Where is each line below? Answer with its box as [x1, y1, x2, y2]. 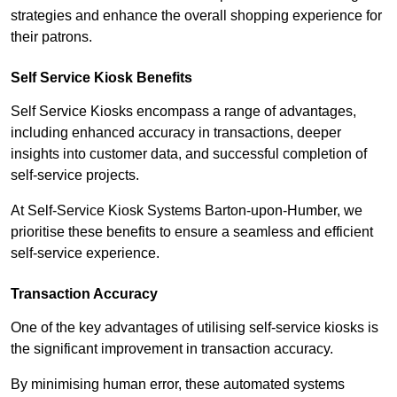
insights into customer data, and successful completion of [11, 146, 367, 162]
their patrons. [11, 29, 92, 45]
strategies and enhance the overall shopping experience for [11, 8, 382, 24]
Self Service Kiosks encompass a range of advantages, [11, 104, 356, 120]
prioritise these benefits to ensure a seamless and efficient [11, 224, 373, 240]
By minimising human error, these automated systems [11, 377, 345, 393]
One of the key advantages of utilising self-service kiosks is [11, 320, 378, 336]
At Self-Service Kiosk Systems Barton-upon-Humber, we [11, 203, 362, 219]
